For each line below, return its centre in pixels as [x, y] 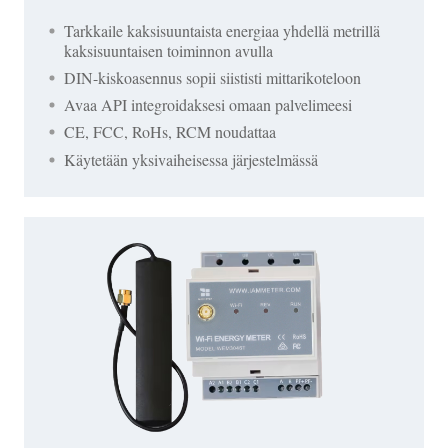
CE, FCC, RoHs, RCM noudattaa [170, 132]
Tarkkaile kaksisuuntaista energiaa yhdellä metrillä [222, 30]
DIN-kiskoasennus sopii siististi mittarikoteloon [212, 78]
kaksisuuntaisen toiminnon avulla [168, 50]
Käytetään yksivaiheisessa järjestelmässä [191, 159]
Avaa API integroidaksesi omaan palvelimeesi [208, 105]
